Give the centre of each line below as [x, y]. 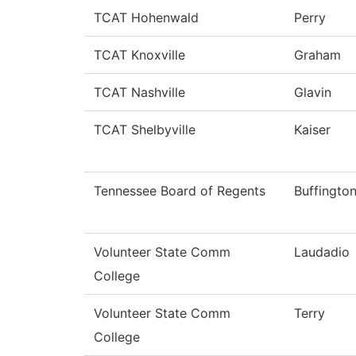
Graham [317, 55]
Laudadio [322, 252]
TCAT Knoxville [139, 55]
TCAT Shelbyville [145, 130]
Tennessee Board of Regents [180, 191]
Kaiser [312, 130]
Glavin [313, 93]
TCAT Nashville [139, 93]
